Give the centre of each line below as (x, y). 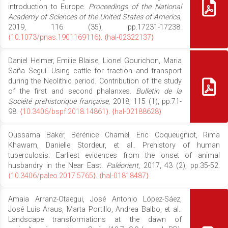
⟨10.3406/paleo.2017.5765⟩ (52, 176)
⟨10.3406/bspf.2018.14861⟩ (64, 111)
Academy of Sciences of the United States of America (94, 17)
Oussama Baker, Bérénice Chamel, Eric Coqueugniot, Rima (114, 135)
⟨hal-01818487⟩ (124, 176)
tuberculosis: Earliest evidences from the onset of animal (114, 155)
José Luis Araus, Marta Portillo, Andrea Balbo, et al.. (95, 209)
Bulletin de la (159, 91)
